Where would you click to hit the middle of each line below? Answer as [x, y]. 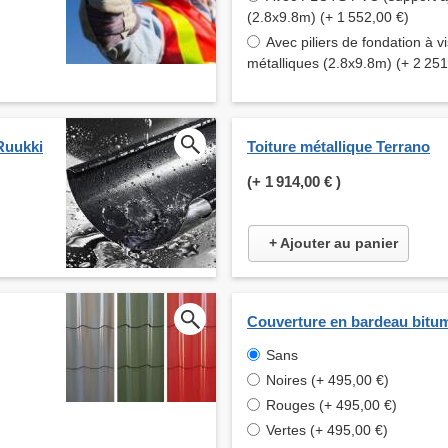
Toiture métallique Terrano [338, 147]
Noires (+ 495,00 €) [327, 380]
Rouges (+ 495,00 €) [331, 405]
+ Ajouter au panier [333, 243]
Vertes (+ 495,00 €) [327, 430]
